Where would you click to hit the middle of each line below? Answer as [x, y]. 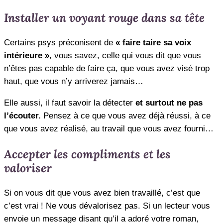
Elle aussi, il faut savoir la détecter [70, 103]
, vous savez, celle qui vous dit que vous [125, 55]
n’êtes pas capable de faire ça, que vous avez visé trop [107, 68]
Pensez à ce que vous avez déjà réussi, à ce [126, 115]
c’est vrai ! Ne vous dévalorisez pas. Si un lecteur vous [107, 206]
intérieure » [27, 55]
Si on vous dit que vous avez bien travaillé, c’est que [102, 193]
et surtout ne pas [169, 103]
